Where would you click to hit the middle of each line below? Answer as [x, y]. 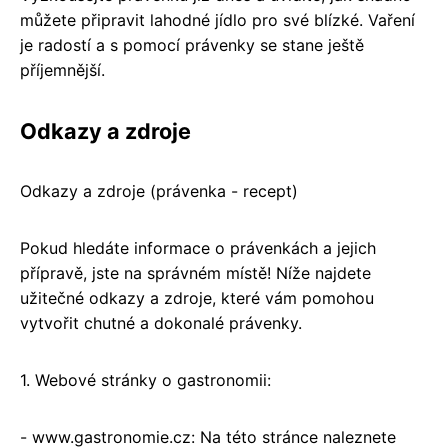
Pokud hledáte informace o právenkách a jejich [198, 248]
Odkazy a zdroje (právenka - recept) [159, 191]
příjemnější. [62, 70]
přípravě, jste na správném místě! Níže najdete [195, 273]
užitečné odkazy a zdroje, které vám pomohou [197, 298]
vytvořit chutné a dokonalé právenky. [161, 323]
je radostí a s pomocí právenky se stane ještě [192, 45]
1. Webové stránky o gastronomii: [145, 380]
